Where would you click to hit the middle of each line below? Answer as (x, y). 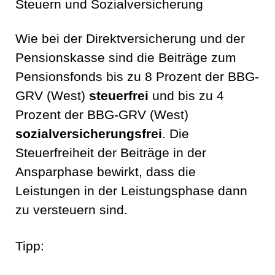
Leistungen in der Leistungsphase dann (131, 191)
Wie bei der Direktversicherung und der (130, 39)
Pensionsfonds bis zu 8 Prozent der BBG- (137, 77)
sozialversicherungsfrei (89, 134)
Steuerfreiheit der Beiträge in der (111, 153)
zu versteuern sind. (72, 210)
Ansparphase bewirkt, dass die (106, 172)
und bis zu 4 (186, 96)
